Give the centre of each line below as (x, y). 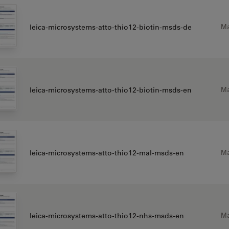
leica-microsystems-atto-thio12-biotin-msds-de (110, 27)
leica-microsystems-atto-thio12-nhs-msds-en (107, 215)
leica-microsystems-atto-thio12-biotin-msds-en (110, 90)
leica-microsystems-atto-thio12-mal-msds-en (107, 153)
